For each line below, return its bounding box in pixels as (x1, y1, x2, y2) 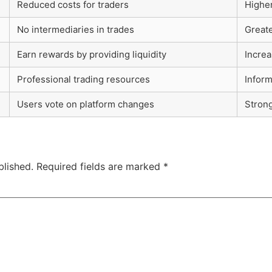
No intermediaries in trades (17, 24, 134, 36)
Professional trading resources (17, 73, 150, 86)
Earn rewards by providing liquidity (17, 49, 166, 61)
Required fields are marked (36, 160, 163, 173)
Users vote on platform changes (17, 98, 154, 110)
